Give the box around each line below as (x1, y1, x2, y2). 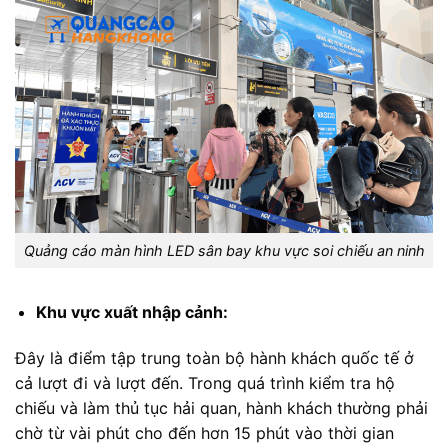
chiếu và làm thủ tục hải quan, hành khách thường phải (15, 397, 428, 418)
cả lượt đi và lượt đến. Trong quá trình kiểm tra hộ (15, 372, 395, 393)
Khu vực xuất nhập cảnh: (35, 301, 228, 322)
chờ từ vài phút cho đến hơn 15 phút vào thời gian (15, 422, 394, 443)
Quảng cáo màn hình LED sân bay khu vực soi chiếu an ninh (23, 242, 425, 260)
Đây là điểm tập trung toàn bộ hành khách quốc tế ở (15, 347, 414, 368)
